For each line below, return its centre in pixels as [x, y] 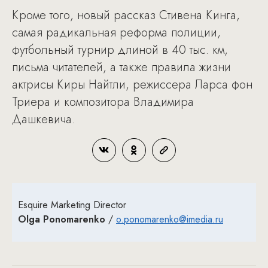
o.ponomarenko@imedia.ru [170, 219]
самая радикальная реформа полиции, [116, 32]
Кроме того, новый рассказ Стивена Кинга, [126, 15]
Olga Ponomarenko [62, 219]
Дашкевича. [43, 119]
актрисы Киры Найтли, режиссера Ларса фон [132, 84]
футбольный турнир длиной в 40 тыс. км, [120, 50]
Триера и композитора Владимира [103, 102]
